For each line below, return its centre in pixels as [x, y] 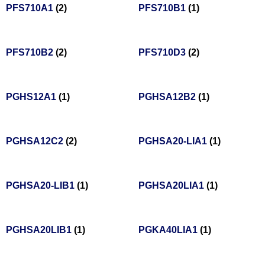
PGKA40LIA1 [169, 230]
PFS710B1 [163, 8]
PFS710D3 [163, 53]
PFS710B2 [31, 53]
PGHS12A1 [32, 97]
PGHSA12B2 [168, 97]
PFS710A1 [31, 8]
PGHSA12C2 [36, 141]
